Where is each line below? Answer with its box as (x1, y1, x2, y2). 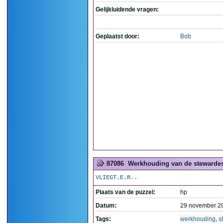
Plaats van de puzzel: (96, 189, 155, 196)
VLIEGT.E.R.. (96, 174, 137, 181)
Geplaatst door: (96, 33, 139, 40)
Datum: (96, 202, 116, 209)
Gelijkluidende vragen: (96, 6, 159, 13)
